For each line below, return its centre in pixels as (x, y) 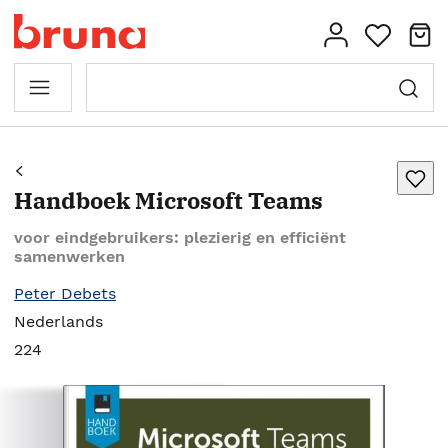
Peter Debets (65, 293)
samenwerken (69, 256)
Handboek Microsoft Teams (168, 200)
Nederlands (58, 321)
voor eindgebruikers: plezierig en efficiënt (180, 237)
